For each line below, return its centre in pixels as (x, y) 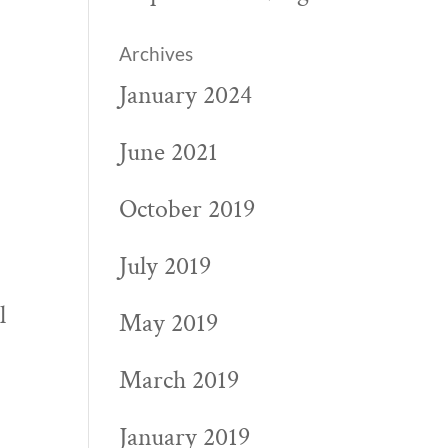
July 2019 (165, 266)
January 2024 (186, 95)
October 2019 (187, 209)
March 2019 (179, 380)
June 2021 (169, 152)
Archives (156, 53)
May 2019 (169, 323)
